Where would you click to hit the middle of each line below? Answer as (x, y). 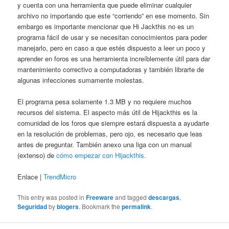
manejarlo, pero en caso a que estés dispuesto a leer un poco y (112, 48)
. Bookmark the (100, 207)
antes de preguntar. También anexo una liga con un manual (105, 145)
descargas (164, 198)
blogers (68, 207)
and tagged (131, 197)
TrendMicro (60, 177)
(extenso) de (37, 155)
